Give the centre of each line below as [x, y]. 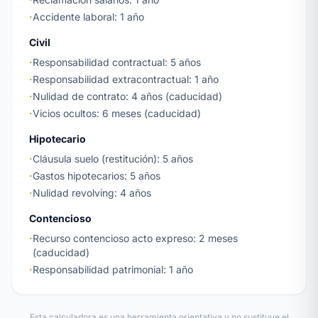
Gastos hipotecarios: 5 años [97, 176]
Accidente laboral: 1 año [88, 17]
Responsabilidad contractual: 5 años [117, 62]
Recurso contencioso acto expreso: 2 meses [135, 238]
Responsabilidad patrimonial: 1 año [113, 269]
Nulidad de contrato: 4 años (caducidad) [127, 96]
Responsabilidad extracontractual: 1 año [126, 79]
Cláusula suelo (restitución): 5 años [113, 159]
